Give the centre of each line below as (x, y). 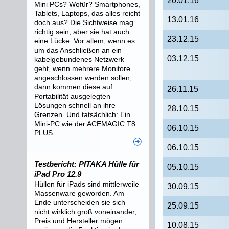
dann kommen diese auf (73, 87)
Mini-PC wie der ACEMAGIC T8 (85, 124)
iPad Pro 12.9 (58, 174)
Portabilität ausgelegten (72, 96)
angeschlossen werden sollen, (83, 78)
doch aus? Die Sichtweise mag (84, 22)
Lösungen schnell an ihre (75, 105)
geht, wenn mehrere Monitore (82, 68)
